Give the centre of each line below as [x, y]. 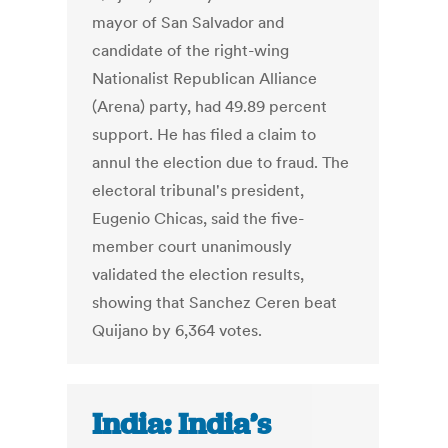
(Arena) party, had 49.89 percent [210, 106]
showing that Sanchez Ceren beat [215, 302]
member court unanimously [192, 246]
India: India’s [182, 424]
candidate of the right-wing [191, 50]
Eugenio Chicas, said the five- [198, 218]
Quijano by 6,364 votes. [177, 330]
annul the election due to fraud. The [221, 162]
